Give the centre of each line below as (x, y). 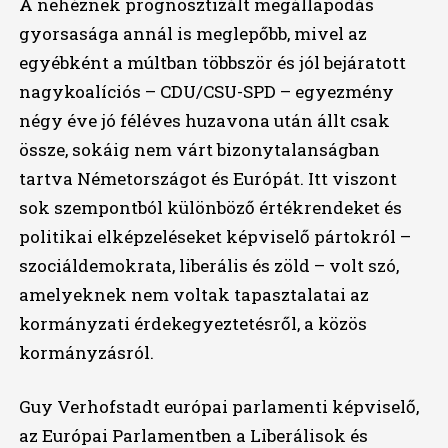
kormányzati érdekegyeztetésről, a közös (192, 324)
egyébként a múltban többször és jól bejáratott (212, 63)
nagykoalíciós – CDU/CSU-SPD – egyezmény (206, 92)
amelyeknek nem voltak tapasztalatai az (193, 295)
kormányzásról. (86, 353)
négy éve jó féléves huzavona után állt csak (204, 121)
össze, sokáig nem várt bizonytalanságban (199, 150)
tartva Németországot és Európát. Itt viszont (207, 179)
